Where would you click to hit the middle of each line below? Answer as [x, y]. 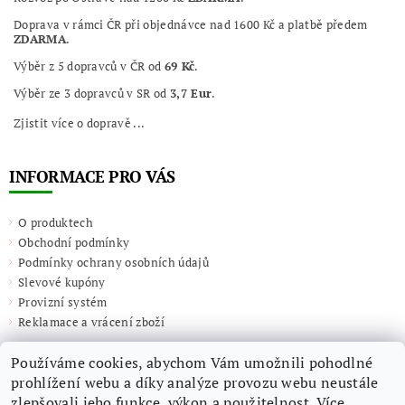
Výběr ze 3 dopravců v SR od [92, 93]
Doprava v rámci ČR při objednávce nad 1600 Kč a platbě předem [191, 24]
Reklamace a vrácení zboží [91, 321]
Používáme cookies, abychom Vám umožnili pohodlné [192, 363]
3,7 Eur [191, 93]
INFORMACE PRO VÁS [92, 176]
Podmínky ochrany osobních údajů [113, 262]
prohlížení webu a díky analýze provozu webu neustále [195, 382]
